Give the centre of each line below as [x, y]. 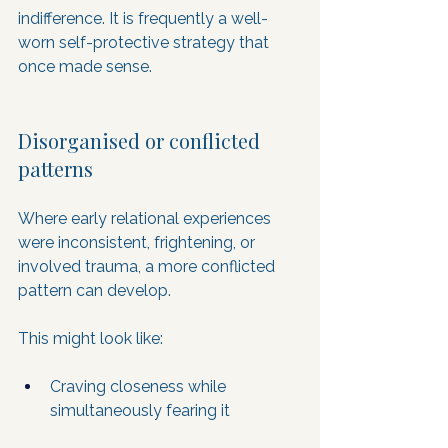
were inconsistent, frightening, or [138, 242]
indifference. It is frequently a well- [143, 18]
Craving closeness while [140, 386]
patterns [55, 168]
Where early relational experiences [146, 218]
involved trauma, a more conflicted [148, 266]
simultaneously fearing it [140, 410]
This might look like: [90, 338]
